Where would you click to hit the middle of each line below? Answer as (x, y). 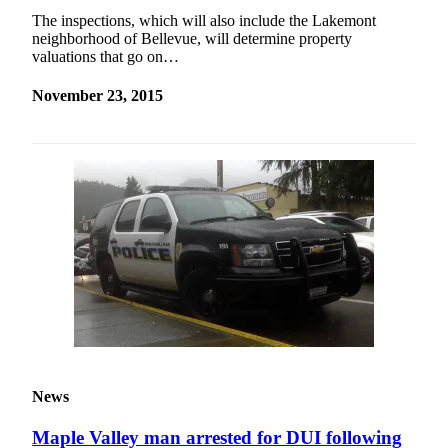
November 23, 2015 (97, 96)
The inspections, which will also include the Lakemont (204, 21)
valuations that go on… (105, 57)
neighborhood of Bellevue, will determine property (192, 39)
